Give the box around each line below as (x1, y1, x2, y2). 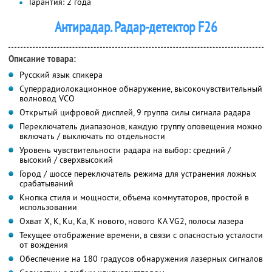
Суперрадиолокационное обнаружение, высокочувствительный (19, 83, 262, 94)
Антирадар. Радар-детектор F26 (55, 17, 217, 36)
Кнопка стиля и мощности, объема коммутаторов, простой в (19, 191, 249, 203)
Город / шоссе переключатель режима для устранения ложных (19, 168, 256, 179)
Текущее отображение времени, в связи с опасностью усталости (19, 229, 263, 240)
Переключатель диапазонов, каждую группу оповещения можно (19, 120, 262, 132)
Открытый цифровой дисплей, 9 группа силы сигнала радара (19, 106, 251, 118)
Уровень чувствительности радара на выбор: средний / (19, 144, 231, 155)
